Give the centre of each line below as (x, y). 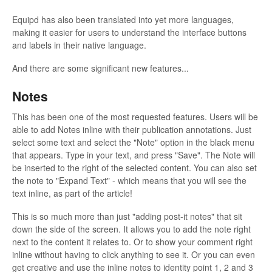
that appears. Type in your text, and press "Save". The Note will (134, 155)
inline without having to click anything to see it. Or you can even (134, 255)
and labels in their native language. (79, 45)
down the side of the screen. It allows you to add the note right (131, 229)
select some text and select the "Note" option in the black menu (133, 142)
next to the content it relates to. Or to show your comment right (132, 242)
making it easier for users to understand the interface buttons (129, 32)
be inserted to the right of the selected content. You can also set (134, 168)
